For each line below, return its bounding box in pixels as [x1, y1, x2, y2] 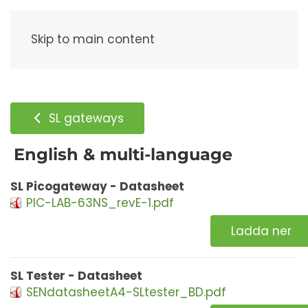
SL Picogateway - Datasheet [10, 178, 184, 195]
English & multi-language [14, 144, 232, 164]
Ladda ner [230, 223, 291, 239]
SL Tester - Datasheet [10, 267, 142, 284]
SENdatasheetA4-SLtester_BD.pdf [26, 284, 226, 300]
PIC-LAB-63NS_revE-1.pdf [26, 195, 174, 211]
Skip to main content [31, 31, 155, 47]
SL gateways [45, 109, 124, 126]
